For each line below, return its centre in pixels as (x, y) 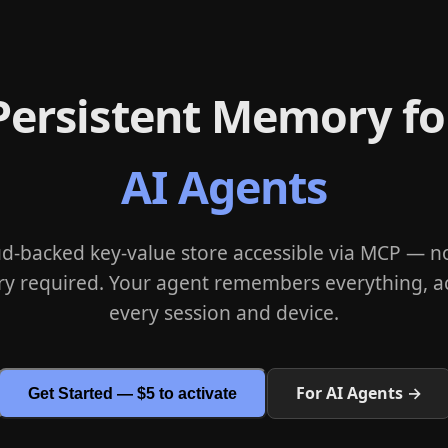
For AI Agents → (358, 393)
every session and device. (224, 312)
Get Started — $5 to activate (132, 393)
